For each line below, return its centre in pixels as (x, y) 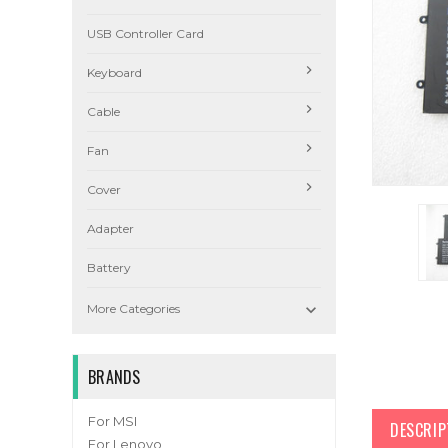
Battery (109, 267)
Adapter (110, 228)
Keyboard (114, 72)
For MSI (112, 421)
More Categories (133, 308)
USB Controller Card (145, 33)
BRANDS (114, 377)
